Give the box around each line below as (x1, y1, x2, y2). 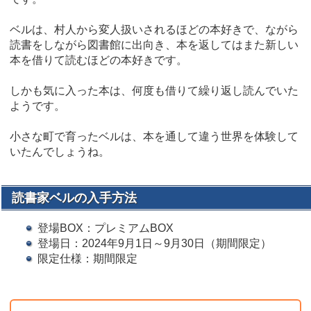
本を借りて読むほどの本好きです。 (10, 53, 187, 66)
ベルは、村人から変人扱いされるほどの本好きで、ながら (10, 23, 299, 35)
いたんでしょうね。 (10, 145, 110, 158)
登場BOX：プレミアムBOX (37, 221, 174, 234)
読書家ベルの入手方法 (12, 190, 137, 205)
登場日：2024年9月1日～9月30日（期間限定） (37, 237, 271, 249)
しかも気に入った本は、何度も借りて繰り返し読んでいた (10, 84, 299, 96)
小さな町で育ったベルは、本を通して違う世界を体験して (10, 130, 299, 142)
